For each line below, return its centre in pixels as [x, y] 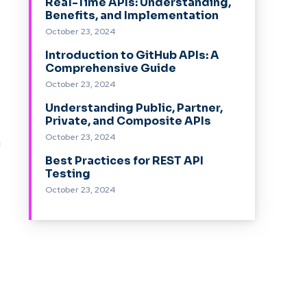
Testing [68, 174]
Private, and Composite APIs [128, 121]
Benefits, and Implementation [132, 15]
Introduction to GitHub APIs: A [133, 55]
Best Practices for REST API [125, 161]
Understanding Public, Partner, [134, 108]
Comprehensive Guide [111, 68]
